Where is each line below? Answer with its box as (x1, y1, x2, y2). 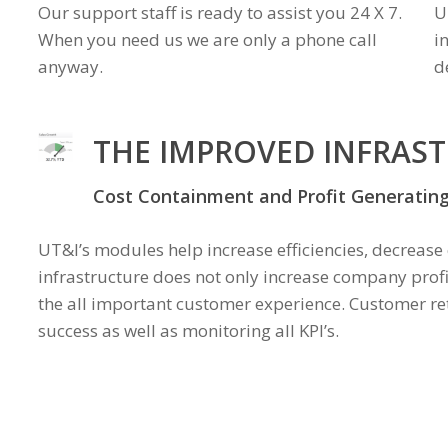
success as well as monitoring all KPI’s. (38, 319, 340, 342)
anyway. (38, 54, 104, 78)
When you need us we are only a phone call (38, 27, 378, 51)
